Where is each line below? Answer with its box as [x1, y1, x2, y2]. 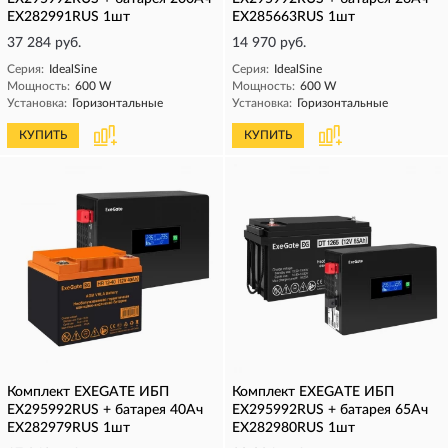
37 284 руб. [7, 36, 81, 50]
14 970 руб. [232, 36, 306, 50]
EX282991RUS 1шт [7, 10, 130, 24]
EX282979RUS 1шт [7, 421, 130, 435]
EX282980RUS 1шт [232, 421, 355, 435]
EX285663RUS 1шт [232, 10, 355, 24]
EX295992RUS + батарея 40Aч [7, 403, 203, 417]
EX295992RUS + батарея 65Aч [232, 403, 428, 417]
